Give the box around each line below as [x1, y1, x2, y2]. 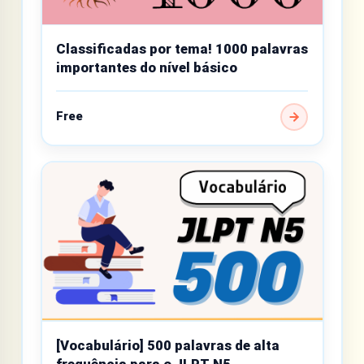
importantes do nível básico [56, 59, 237, 76]
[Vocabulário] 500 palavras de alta [56, 336, 279, 353]
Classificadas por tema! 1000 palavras [56, 41, 308, 58]
